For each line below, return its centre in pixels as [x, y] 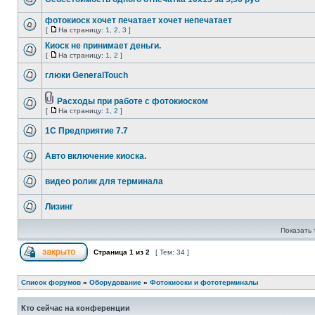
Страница [110, 252]
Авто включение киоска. [96, 156]
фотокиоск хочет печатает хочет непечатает [139, 20]
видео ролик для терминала [104, 181]
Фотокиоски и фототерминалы [204, 282]
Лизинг [59, 207]
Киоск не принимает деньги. [103, 46]
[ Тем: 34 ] [172, 252]
